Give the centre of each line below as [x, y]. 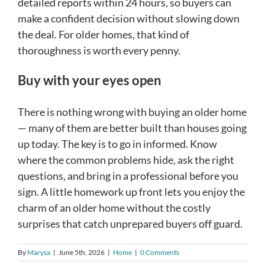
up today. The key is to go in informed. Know [117, 143]
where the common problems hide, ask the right [126, 159]
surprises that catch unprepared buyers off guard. [130, 223]
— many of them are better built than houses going [132, 127]
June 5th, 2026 [82, 252]
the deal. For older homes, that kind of [104, 34]
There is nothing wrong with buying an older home [132, 112]
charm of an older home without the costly [114, 207]
